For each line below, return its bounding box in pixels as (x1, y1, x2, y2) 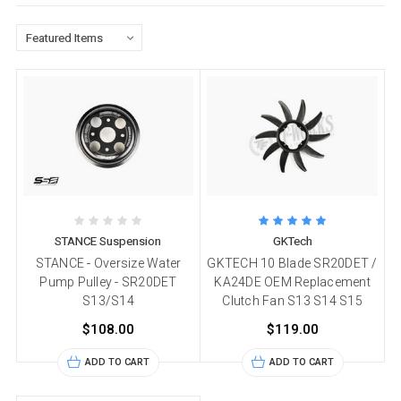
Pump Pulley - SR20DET (39, 274, 177, 289)
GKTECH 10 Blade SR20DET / (207, 255, 378, 270)
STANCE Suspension (55, 234, 162, 248)
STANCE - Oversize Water (35, 255, 182, 270)
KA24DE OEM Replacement (214, 274, 371, 289)
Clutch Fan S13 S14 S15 (222, 293, 363, 308)
